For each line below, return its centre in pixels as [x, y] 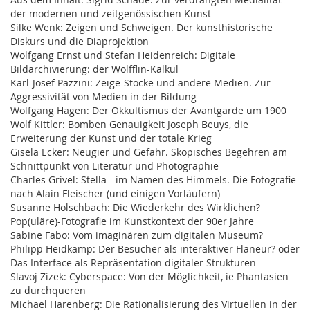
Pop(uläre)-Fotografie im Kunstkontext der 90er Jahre [132, 221]
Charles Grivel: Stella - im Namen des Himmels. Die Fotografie [153, 180]
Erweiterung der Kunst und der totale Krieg [111, 138]
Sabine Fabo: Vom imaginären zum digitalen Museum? [137, 235]
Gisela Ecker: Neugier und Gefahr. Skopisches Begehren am [149, 152]
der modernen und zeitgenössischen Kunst [111, 14]
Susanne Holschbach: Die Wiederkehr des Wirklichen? [135, 208]
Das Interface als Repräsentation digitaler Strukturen [133, 263]
